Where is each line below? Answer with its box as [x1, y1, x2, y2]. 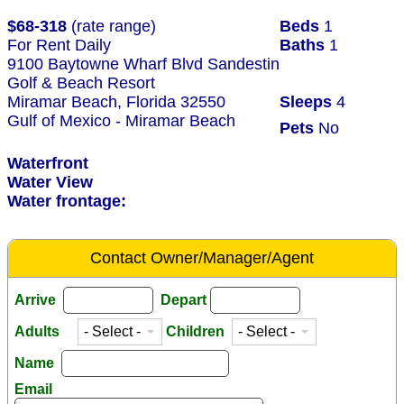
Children [166, 324, 228, 340]
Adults [14, 324, 74, 340]
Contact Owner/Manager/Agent [90, 249, 314, 268]
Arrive [14, 292, 56, 308]
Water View [7, 173, 97, 192]
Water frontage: [7, 192, 126, 211]
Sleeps [280, 93, 332, 112]
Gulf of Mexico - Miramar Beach [7, 112, 235, 131]
